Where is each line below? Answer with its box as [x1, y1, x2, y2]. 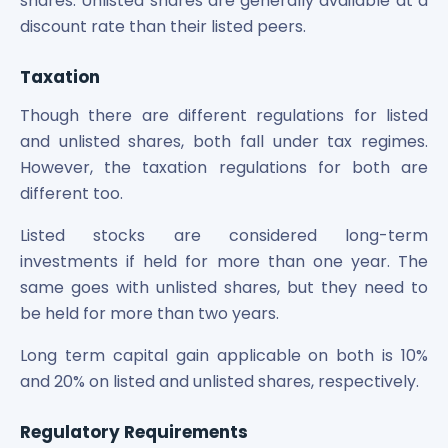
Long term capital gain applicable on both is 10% [20, 343, 428, 367]
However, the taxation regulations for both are [20, 155, 428, 179]
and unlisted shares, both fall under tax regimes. [20, 129, 428, 153]
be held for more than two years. [20, 301, 279, 325]
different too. [20, 181, 123, 205]
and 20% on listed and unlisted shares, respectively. [20, 369, 419, 393]
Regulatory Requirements [20, 419, 248, 444]
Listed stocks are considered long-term [20, 223, 428, 247]
